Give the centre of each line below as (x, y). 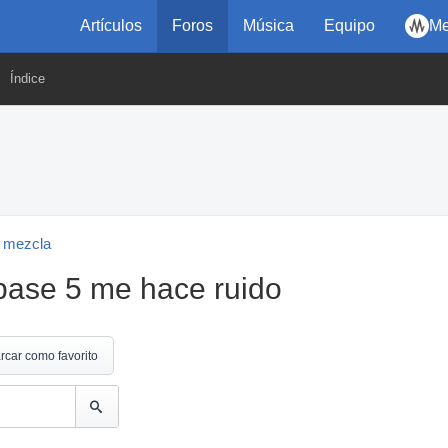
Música (268, 25)
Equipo (349, 25)
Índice (27, 78)
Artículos (111, 25)
